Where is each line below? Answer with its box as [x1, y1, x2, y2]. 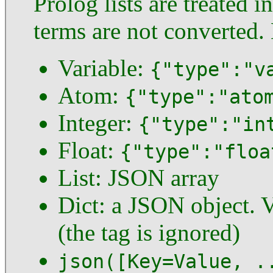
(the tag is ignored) [58, 219, 240, 246]
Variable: [58, 55, 150, 81]
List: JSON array [58, 165, 219, 191]
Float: [58, 137, 120, 163]
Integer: [58, 110, 138, 136]
